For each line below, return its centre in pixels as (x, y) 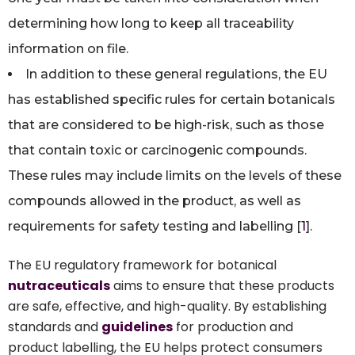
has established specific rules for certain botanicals (172, 99)
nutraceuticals (59, 285)
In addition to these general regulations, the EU (176, 74)
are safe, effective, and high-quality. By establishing (167, 306)
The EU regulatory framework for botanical (142, 265)
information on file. (68, 48)
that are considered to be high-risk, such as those (166, 124)
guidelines (137, 326)
